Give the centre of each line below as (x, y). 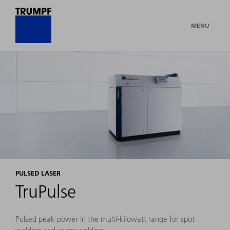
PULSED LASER (38, 173)
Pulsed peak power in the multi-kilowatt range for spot (105, 219)
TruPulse (46, 192)
